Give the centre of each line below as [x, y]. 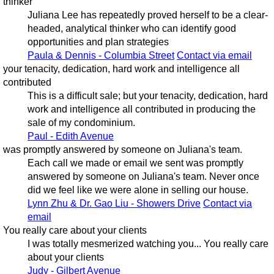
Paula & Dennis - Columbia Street [101, 56]
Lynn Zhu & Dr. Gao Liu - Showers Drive [114, 204]
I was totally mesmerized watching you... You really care [148, 244]
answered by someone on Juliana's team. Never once [143, 177]
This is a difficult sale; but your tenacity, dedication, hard [147, 96]
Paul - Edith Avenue [70, 136]
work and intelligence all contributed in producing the [141, 109]
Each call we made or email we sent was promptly [135, 163]
